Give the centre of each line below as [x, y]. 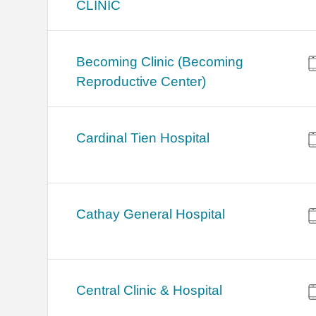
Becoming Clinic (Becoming [160, 62]
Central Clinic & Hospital [150, 291]
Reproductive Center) [141, 82]
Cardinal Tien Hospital [143, 138]
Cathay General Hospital [151, 214]
